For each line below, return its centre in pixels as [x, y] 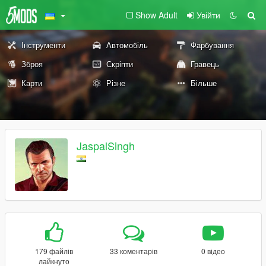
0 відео [213, 251]
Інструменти [43, 45]
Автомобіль [127, 45]
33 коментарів [133, 251]
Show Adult [156, 15]
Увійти [208, 15]
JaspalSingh [106, 146]
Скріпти [119, 64]
